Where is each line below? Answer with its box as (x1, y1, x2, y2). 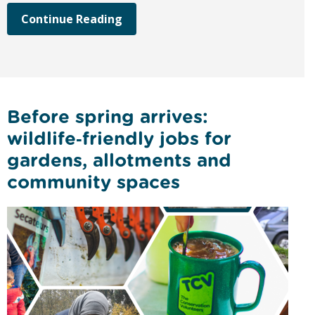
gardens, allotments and (7, 149, 231, 172)
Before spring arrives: (7, 105, 208, 128)
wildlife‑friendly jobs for (7, 127, 231, 150)
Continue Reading (21, 11, 122, 27)
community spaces (7, 171, 180, 193)
